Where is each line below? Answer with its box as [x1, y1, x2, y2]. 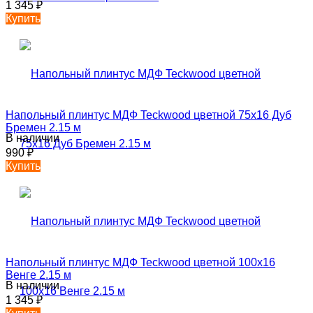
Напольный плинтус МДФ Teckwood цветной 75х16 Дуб [6, 108, 291, 121]
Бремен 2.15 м [6, 121, 81, 133]
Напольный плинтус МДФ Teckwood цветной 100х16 [6, 256, 275, 268]
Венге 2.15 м [6, 268, 71, 281]
